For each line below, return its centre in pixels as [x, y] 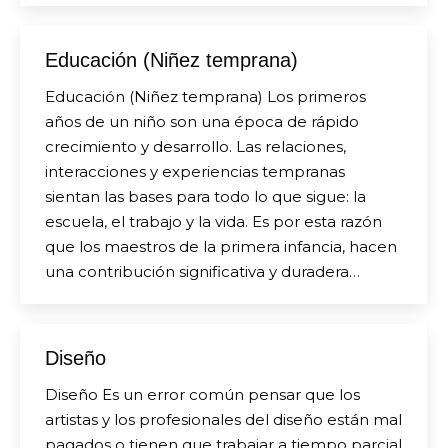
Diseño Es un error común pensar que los [202, 394]
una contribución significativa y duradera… [202, 271]
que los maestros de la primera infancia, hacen [221, 246]
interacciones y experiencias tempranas [195, 171]
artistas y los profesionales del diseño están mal [223, 419]
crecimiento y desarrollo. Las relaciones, [195, 146]
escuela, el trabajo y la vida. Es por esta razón [213, 221]
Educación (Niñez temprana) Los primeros [205, 96]
